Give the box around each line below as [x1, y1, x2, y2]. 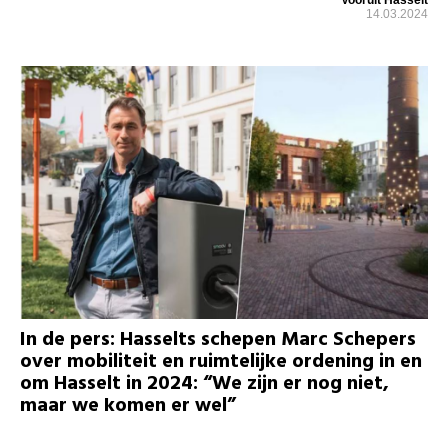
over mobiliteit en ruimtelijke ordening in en [20, 345, 422, 378]
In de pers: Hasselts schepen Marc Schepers [20, 323, 416, 356]
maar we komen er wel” [20, 389, 236, 422]
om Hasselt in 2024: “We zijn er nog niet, [20, 367, 389, 400]
